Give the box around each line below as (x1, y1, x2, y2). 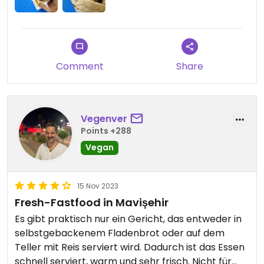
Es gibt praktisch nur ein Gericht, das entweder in (15, 212, 242, 226)
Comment (55, 59, 104, 73)
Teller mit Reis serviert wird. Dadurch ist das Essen (15, 240, 245, 254)
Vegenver (81, 112, 127, 126)
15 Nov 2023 (77, 180, 118, 191)
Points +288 (81, 125, 131, 137)
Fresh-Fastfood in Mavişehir (15, 194, 169, 210)
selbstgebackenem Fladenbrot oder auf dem (15, 226, 225, 240)
